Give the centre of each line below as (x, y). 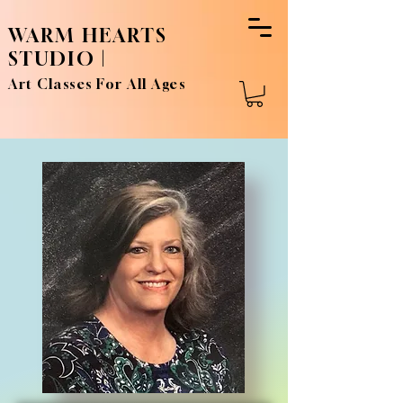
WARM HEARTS (88, 36)
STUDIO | (57, 59)
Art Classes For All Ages (97, 84)
